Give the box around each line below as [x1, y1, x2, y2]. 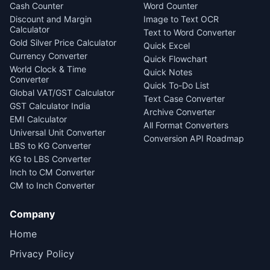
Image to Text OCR [143, 14, 219, 25]
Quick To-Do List [143, 80, 209, 91]
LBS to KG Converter [10, 140, 91, 151]
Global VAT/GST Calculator [10, 87, 115, 98]
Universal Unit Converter [10, 127, 105, 138]
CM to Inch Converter [10, 180, 95, 191]
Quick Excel [143, 40, 190, 51]
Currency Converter [10, 51, 87, 61]
